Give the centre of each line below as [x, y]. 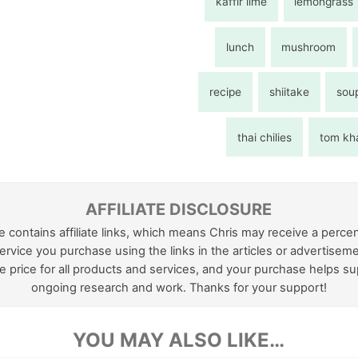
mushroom [309, 47]
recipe [226, 92]
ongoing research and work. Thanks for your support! [179, 287]
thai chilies [265, 137]
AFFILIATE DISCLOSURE [179, 209]
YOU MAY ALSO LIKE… [179, 340]
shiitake [289, 92]
